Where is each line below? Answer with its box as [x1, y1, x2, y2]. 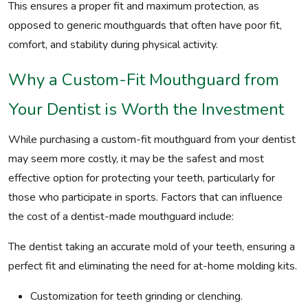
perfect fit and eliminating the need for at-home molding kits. [8, 258, 297, 274]
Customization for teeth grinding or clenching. [30, 289, 243, 304]
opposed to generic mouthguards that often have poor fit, [8, 18, 282, 33]
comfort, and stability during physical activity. [8, 37, 218, 52]
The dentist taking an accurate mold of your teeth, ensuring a [8, 239, 295, 254]
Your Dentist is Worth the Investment [8, 98, 284, 120]
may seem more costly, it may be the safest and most [8, 151, 264, 166]
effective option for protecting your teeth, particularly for [8, 170, 275, 186]
